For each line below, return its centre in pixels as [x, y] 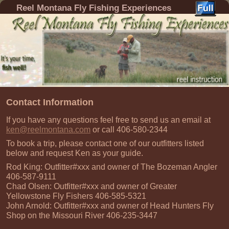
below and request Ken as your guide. [75, 153]
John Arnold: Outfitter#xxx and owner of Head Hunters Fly [110, 205]
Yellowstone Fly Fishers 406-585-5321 [76, 196]
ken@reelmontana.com [48, 129]
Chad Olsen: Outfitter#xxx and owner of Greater [91, 186]
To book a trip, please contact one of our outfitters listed [105, 143]
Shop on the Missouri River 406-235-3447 [82, 215]
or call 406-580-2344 [129, 129]
